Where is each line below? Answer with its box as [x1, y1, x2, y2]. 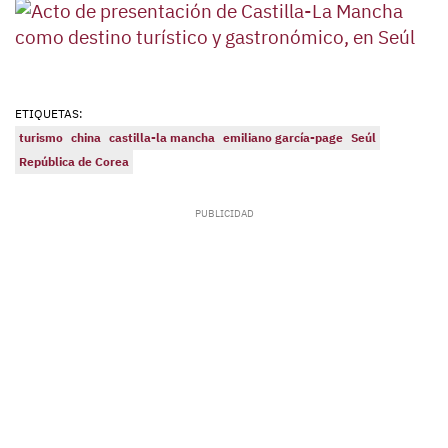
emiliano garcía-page [223, 130, 343, 146]
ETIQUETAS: [15, 106, 83, 122]
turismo [19, 130, 63, 146]
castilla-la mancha [109, 130, 215, 146]
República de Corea [19, 154, 129, 170]
